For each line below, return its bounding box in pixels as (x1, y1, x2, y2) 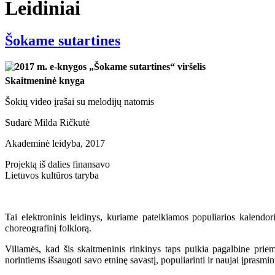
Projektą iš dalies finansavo (5, 159, 110, 170)
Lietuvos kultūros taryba (5, 170, 99, 181)
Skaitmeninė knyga (5, 76, 85, 87)
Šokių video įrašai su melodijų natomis (5, 96, 154, 107)
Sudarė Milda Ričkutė (5, 117, 90, 128)
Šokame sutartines (5, 33, 120, 49)
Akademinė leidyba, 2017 (5, 138, 105, 149)
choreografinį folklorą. (5, 223, 91, 234)
